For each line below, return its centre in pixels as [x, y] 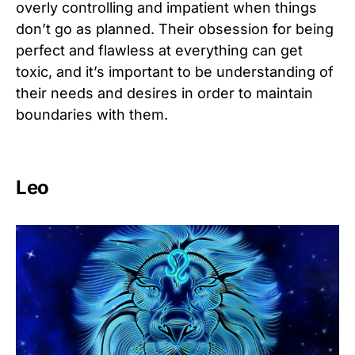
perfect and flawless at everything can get [159, 50]
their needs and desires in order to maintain [164, 93]
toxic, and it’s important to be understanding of [175, 71]
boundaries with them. [92, 114]
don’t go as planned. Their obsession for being [175, 29]
